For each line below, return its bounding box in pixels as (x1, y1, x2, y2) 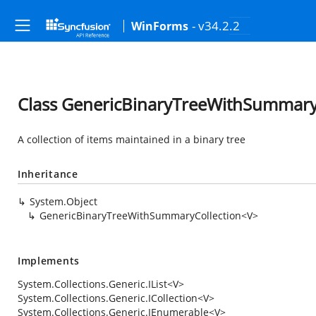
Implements (18, 254, 80, 267)
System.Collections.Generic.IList (18, 277, 167, 291)
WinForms (131, 18, 188, 34)
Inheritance (18, 167, 78, 181)
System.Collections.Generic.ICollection (18, 291, 197, 305)
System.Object (30, 195, 97, 208)
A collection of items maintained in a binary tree (18, 133, 245, 146)
